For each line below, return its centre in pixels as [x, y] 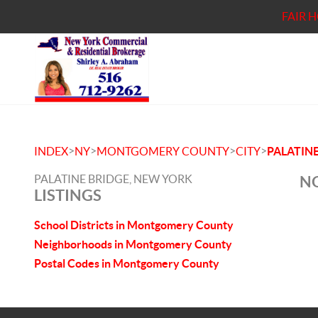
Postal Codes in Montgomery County [127, 263]
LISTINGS [68, 195]
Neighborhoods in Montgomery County [133, 244]
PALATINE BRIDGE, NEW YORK [113, 179]
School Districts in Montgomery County [134, 225]
